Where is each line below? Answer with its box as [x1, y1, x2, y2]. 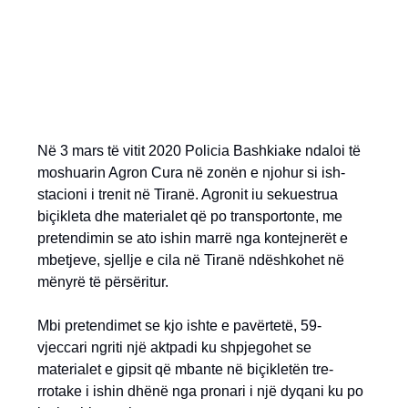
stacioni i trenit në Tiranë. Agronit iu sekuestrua [37, 187, 338, 202]
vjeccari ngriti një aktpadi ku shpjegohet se [37, 340, 311, 355]
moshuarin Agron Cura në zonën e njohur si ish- [37, 165, 345, 180]
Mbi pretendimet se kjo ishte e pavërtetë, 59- [37, 318, 321, 333]
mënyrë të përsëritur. [37, 274, 168, 290]
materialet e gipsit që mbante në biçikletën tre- [37, 362, 333, 377]
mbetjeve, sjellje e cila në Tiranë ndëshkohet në [37, 252, 344, 268]
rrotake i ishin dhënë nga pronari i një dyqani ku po [37, 383, 363, 399]
